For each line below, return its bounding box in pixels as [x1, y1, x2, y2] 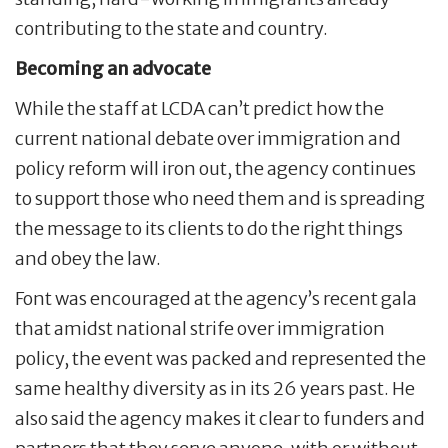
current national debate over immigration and [15, 127, 401, 151]
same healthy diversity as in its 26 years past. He [15, 377, 415, 401]
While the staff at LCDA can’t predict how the [15, 97, 384, 121]
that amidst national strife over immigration [15, 317, 385, 341]
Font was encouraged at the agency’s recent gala [15, 287, 417, 311]
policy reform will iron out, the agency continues [15, 157, 416, 181]
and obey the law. [15, 247, 161, 271]
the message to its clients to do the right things [15, 217, 403, 241]
